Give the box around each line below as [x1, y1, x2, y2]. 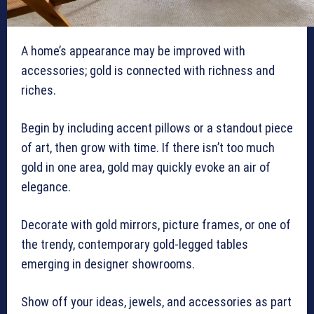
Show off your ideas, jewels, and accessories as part [21, 294, 292, 310]
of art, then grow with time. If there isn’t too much [21, 140, 275, 156]
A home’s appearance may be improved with [21, 43, 245, 59]
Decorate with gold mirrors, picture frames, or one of [21, 217, 291, 233]
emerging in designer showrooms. [21, 257, 195, 272]
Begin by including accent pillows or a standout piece [21, 121, 293, 136]
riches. [21, 83, 59, 98]
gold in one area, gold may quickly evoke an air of [21, 160, 271, 175]
